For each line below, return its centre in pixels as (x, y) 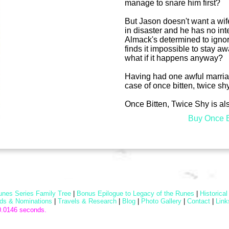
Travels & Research (87, 201)
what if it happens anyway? (174, 58)
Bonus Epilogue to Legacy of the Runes (135, 193)
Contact (199, 201)
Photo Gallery (161, 201)
